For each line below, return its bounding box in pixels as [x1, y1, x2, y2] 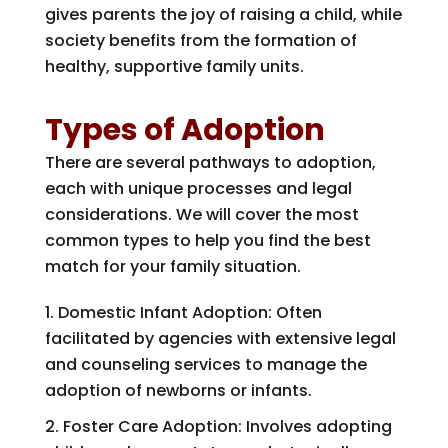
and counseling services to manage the [44, 352, 367, 376]
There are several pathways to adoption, [44, 150, 376, 174]
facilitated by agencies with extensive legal [44, 326, 396, 350]
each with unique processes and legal [44, 176, 352, 200]
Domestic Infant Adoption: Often [57, 300, 322, 324]
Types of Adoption [44, 108, 325, 151]
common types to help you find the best [44, 228, 371, 252]
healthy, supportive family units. [44, 54, 304, 78]
